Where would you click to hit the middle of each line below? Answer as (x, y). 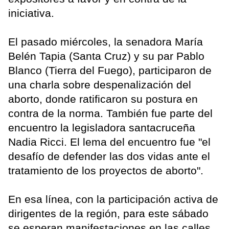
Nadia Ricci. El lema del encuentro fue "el (109, 142)
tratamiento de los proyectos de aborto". (107, 170)
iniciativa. (31, 13)
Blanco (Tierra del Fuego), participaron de (110, 70)
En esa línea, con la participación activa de (113, 199)
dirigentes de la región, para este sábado (108, 213)
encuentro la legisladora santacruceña (102, 127)
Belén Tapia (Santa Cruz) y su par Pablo (106, 56)
